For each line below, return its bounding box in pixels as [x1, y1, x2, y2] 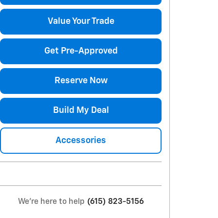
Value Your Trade [47, 17, 114, 26]
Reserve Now [54, 76, 108, 86]
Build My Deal [53, 106, 109, 115]
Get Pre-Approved [44, 46, 118, 55]
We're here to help [18, 198, 85, 206]
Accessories [55, 136, 106, 145]
